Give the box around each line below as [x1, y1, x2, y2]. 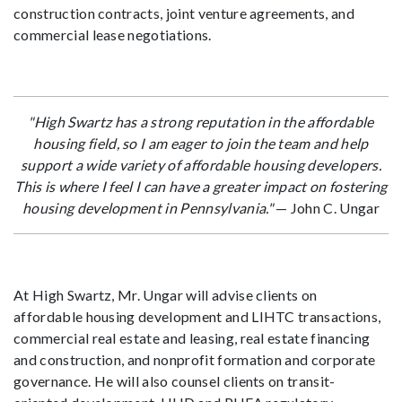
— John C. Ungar [272, 198, 380, 216]
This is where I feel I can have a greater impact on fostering [14, 177, 388, 195]
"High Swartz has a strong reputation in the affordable [28, 112, 374, 130]
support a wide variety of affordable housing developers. [21, 155, 381, 173]
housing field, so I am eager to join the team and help [33, 134, 369, 152]
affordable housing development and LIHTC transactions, [13, 307, 381, 325]
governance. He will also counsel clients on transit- [13, 371, 336, 389]
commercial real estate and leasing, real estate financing [13, 328, 371, 346]
